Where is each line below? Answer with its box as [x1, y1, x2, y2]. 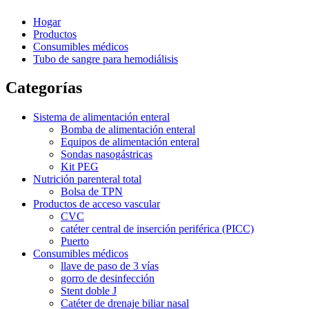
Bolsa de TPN [61, 186, 123, 198]
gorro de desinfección [61, 272, 154, 285]
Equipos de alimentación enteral [61, 136, 199, 148]
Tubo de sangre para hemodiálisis [33, 52, 178, 65]
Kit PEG [61, 161, 99, 173]
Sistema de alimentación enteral [33, 111, 170, 123]
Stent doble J [61, 285, 117, 297]
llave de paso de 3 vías [61, 260, 159, 272]
